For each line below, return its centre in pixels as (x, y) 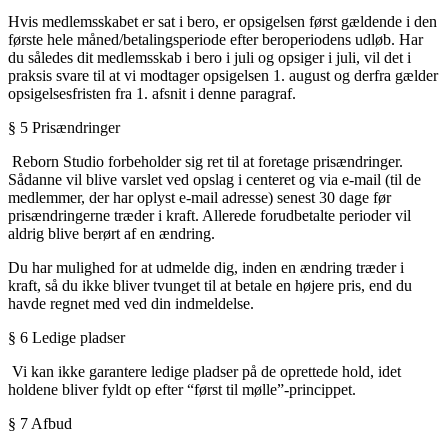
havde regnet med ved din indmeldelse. (131, 304)
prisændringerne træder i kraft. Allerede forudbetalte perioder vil (209, 216)
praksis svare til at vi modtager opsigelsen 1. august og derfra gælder (223, 76)
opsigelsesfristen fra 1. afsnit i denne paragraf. (152, 94)
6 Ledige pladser (78, 338)
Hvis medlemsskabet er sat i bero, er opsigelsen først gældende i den (222, 22)
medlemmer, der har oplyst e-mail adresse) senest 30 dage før (199, 198)
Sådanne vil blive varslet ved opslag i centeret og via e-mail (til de (214, 180)
